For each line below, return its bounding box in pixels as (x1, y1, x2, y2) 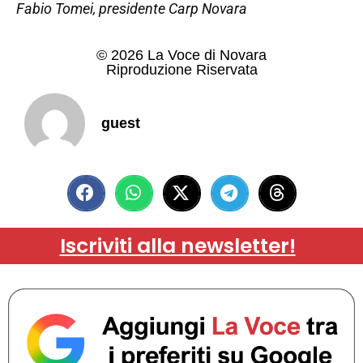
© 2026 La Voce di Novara (96, 46, 267, 63)
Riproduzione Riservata (105, 61, 258, 78)
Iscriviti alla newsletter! (59, 231, 296, 260)
